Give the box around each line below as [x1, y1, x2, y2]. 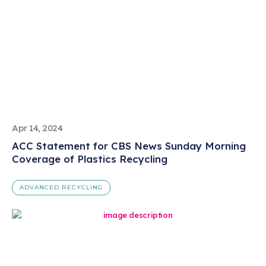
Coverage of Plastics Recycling [12, 152, 167, 165]
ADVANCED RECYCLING [20, 183, 103, 192]
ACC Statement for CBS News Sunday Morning [12, 139, 246, 152]
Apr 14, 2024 [12, 122, 63, 134]
